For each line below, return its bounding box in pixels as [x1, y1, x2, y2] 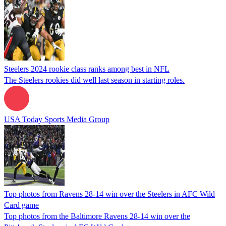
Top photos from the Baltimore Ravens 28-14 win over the [4, 211, 190, 220]
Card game [4, 200, 39, 209]
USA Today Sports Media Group [4, 115, 109, 124]
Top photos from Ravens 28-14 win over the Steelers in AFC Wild [4, 189, 215, 198]
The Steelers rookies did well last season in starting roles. [4, 75, 185, 84]
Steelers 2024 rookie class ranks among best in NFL [4, 64, 169, 73]
